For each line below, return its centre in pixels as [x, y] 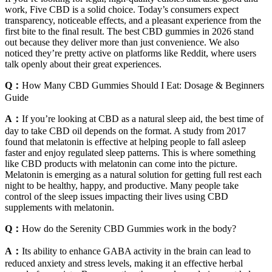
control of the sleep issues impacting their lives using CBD [117, 197]
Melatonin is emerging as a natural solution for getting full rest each [133, 175]
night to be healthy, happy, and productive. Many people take [122, 186]
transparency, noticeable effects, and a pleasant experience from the [133, 21]
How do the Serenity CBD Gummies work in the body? [129, 229]
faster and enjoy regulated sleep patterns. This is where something [130, 153]
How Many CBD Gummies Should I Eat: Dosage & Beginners [143, 86]
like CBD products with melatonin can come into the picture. [121, 164]
